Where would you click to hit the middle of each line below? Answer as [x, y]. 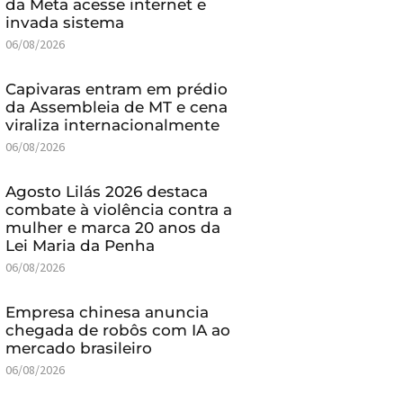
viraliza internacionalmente [112, 125]
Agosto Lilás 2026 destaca [106, 191]
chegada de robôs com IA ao [117, 330]
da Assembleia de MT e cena [116, 107]
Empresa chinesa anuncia [107, 312]
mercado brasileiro [78, 348]
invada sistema [64, 22]
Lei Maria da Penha [80, 245]
